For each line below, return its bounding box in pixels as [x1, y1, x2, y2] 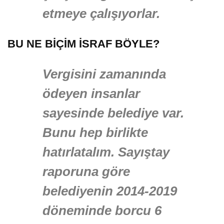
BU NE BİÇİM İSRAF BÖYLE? [7, 37, 159, 50]
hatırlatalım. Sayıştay [42, 144, 169, 160]
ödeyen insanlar [42, 86, 140, 101]
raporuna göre [42, 164, 130, 179]
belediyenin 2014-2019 [42, 183, 177, 199]
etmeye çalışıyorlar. [42, 6, 160, 21]
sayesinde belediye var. [42, 105, 184, 121]
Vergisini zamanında [42, 66, 166, 82]
